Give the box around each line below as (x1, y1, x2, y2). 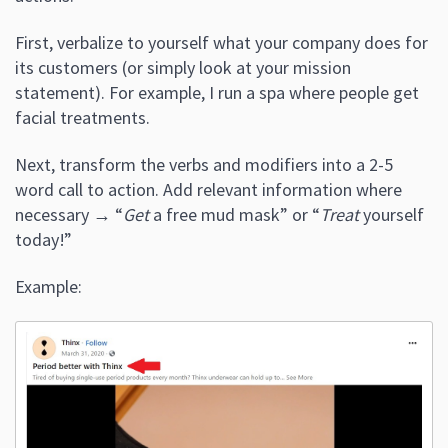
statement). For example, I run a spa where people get (15, 80, 419, 104)
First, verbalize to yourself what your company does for (15, 30, 428, 54)
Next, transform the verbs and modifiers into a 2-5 (15, 152, 393, 176)
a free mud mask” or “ (149, 202, 320, 226)
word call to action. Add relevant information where (15, 177, 402, 201)
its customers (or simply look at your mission (15, 55, 351, 79)
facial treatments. (15, 105, 150, 129)
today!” (15, 227, 72, 251)
